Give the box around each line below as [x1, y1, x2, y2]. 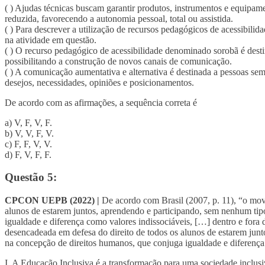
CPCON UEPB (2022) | [5, 195, 99, 205]
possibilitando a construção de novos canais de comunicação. [5, 56, 232, 66]
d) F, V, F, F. [5, 149, 51, 160]
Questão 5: [5, 171, 57, 184]
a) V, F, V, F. [5, 117, 52, 128]
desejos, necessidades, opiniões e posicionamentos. [5, 77, 194, 88]
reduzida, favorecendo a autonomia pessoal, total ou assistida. [5, 13, 233, 24]
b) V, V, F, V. [5, 128, 54, 138]
